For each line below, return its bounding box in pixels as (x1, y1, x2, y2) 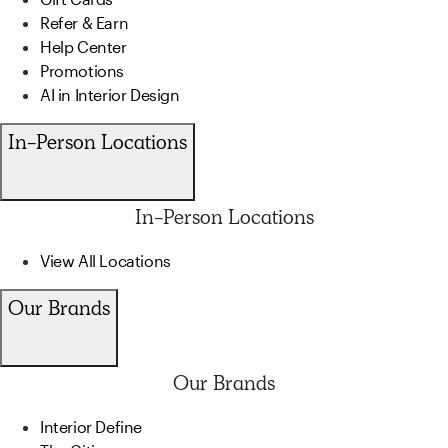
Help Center (40, 36, 127, 56)
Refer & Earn (40, 12, 129, 32)
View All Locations (40, 250, 171, 270)
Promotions (40, 60, 124, 80)
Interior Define (40, 416, 142, 436)
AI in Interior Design (40, 84, 180, 104)
